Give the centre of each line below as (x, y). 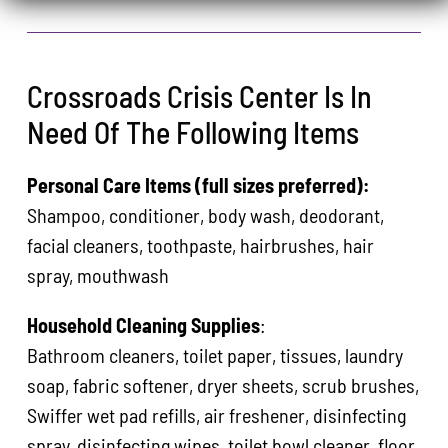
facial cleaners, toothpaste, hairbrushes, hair (201, 244)
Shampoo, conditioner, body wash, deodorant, (206, 214)
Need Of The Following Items (193, 131)
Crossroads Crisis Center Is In (200, 95)
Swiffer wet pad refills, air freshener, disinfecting (217, 414)
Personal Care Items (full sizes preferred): (198, 184)
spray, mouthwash (98, 274)
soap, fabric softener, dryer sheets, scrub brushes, (223, 384)
